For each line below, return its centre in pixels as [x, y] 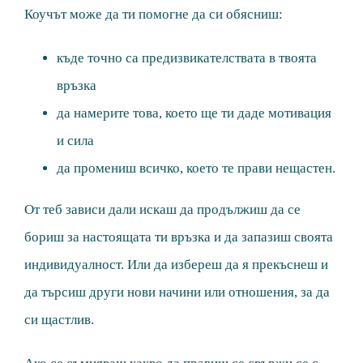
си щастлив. [59, 320]
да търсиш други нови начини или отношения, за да [177, 293]
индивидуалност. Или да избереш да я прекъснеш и [176, 265]
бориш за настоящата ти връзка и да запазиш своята [179, 237]
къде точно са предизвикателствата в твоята [187, 58]
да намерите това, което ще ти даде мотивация [194, 113]
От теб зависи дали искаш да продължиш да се [162, 210]
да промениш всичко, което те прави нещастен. [196, 169]
